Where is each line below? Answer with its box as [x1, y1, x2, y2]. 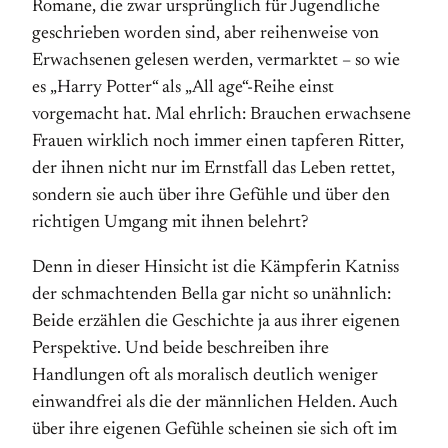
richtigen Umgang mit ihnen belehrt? [32, 214, 308, 232]
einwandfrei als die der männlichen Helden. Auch [32, 394, 398, 412]
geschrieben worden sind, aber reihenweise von [32, 25, 379, 43]
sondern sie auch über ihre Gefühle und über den [32, 187, 390, 205]
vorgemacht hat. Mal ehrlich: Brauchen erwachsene [32, 106, 411, 124]
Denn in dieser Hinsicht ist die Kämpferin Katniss [32, 259, 399, 277]
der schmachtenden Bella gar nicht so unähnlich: [32, 286, 391, 304]
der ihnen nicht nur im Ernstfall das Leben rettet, [32, 160, 395, 178]
